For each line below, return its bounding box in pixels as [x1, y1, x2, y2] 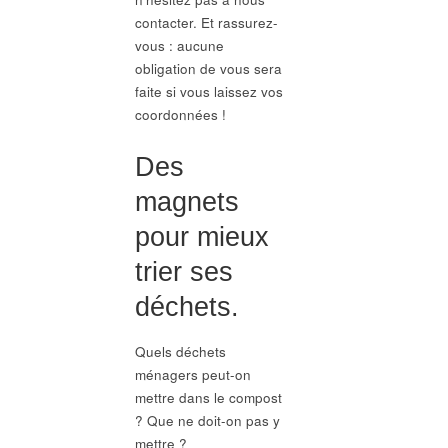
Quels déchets [134, 341, 226, 361]
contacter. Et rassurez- [134, 13, 278, 33]
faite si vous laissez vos [134, 82, 283, 102]
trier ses [134, 256, 233, 287]
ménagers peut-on [134, 364, 251, 384]
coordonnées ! [134, 105, 226, 125]
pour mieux [134, 221, 269, 252]
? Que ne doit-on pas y [134, 410, 280, 430]
